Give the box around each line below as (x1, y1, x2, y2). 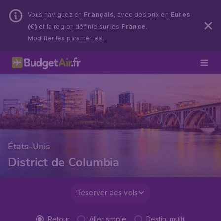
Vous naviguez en (28, 11, 84, 18)
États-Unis (8, 141, 50, 152)
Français (83, 11, 114, 18)
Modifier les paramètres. (28, 35, 104, 42)
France (121, 23, 146, 30)
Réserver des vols (76, 188, 138, 197)
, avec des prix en (114, 11, 171, 18)
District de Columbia (8, 154, 119, 170)
